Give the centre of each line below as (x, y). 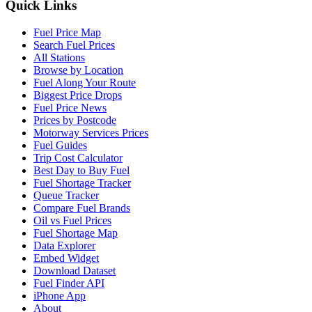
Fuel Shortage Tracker (82, 182)
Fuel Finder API (69, 283)
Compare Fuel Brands (82, 208)
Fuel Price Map (67, 32)
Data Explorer (64, 245)
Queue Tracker (66, 195)
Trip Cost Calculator (78, 157)
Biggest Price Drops (78, 95)
